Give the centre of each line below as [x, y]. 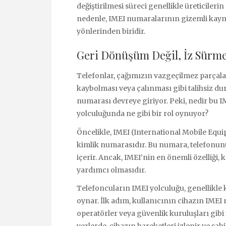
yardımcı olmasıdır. [111, 170]
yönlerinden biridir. [111, 31]
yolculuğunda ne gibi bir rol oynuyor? [143, 114]
